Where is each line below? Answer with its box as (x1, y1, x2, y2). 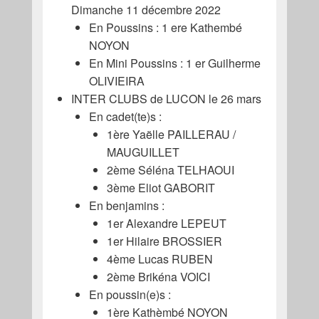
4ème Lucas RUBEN (106, 250, 213, 267)
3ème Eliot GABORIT (106, 179, 215, 196)
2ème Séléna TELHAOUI (106, 161, 234, 178)
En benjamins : (88, 197, 164, 214)
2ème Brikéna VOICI (106, 268, 210, 285)
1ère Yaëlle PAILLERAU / (106, 125, 236, 142)
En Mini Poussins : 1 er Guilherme (88, 54, 261, 71)
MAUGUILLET (106, 143, 182, 160)
